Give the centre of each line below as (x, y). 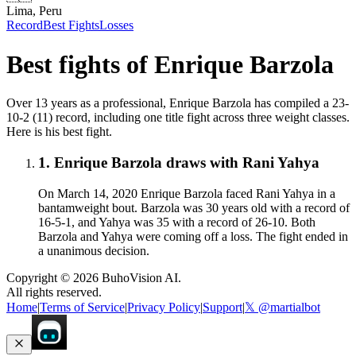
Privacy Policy (164, 307)
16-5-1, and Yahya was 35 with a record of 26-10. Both (177, 222)
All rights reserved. (54, 292)
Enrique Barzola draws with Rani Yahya (187, 162)
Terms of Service (82, 307)
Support (222, 307)
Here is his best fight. (59, 132)
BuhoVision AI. (140, 277)
